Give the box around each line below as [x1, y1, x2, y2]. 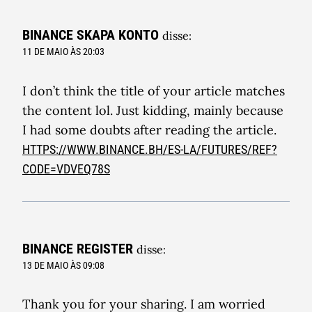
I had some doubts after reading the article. [22, 121, 276, 138]
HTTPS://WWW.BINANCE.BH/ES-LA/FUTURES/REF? [22, 141, 277, 157]
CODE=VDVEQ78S [22, 161, 110, 176]
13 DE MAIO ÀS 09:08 [22, 259, 104, 272]
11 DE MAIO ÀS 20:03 [22, 46, 104, 58]
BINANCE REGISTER [22, 240, 133, 257]
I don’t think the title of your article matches [22, 82, 285, 99]
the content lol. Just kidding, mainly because [22, 102, 283, 118]
